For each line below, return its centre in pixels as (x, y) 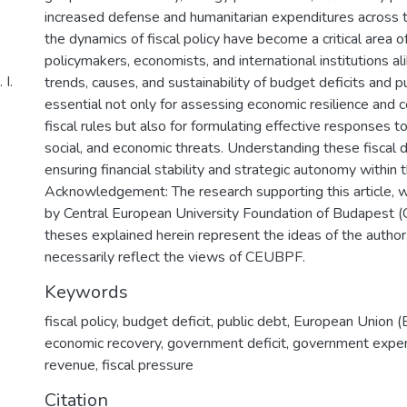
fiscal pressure (148, 365)
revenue (70, 365)
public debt (252, 321)
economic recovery (103, 343)
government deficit (227, 343)
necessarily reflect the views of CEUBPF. (175, 257)
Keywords (86, 292)
